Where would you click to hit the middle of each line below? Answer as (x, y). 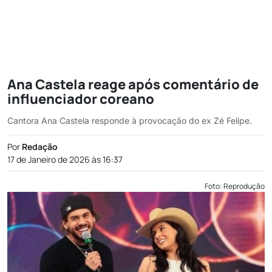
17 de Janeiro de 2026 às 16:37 (65, 159)
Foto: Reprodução (235, 186)
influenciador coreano (81, 99)
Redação (40, 147)
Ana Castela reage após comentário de (133, 84)
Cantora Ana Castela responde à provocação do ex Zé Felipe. (130, 121)
